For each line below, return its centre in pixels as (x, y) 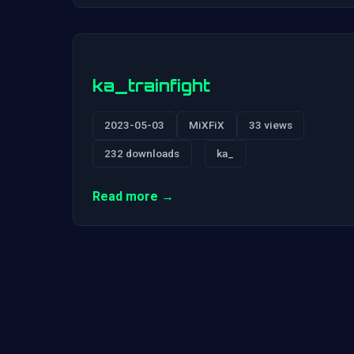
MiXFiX (207, 125)
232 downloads (142, 153)
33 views (270, 125)
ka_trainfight (151, 85)
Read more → (133, 197)
